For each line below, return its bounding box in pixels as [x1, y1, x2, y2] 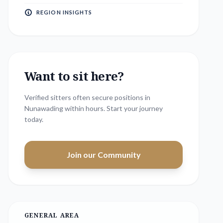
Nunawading [24, 104, 63, 112]
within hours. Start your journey [63, 104, 163, 112]
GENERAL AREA [24, 211, 80, 220]
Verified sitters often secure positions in [24, 93, 150, 102]
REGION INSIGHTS [36, 9, 93, 15]
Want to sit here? [24, 68, 124, 84]
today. [24, 115, 43, 123]
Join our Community [66, 150, 141, 159]
